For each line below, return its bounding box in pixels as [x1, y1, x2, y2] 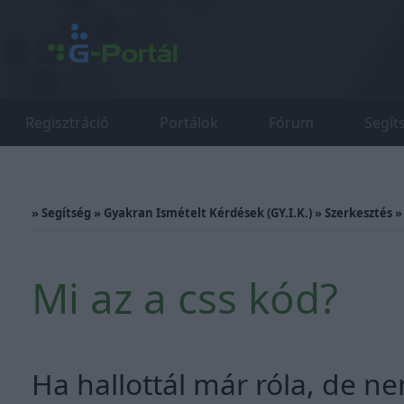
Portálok [160, 113, 218, 133]
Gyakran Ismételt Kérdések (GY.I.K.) [104, 205, 312, 221]
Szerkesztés [325, 205, 392, 221]
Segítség [41, 205, 91, 221]
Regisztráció [25, 113, 109, 133]
